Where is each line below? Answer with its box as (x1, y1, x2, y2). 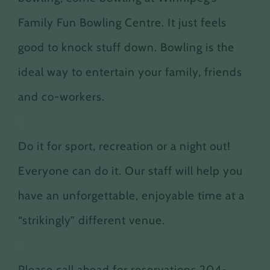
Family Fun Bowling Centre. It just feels (18, 16, 227, 30)
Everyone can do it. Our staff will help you (18, 164, 243, 178)
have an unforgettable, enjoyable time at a (18, 189, 245, 202)
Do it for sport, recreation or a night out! (18, 139, 231, 153)
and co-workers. (18, 90, 105, 104)
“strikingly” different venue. (18, 213, 165, 227)
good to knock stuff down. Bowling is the (18, 40, 234, 54)
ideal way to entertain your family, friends (18, 65, 242, 79)
